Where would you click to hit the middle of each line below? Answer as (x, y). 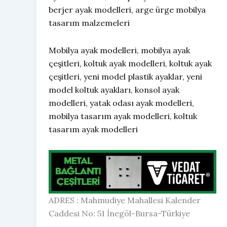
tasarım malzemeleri (89, 23)
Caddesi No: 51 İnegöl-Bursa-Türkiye (119, 213)
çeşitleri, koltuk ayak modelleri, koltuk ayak (130, 64)
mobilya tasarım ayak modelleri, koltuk (123, 116)
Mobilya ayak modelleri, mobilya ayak (119, 50)
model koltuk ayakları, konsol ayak (114, 90)
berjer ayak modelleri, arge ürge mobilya (127, 10)
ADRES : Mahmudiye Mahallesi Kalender (125, 200)
